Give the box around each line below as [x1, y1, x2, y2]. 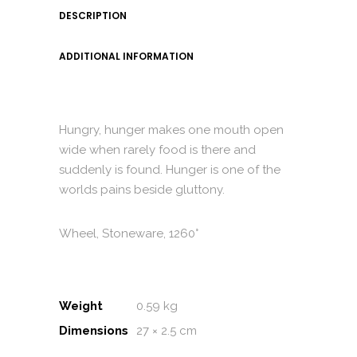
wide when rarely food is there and [59, 143, 256, 157]
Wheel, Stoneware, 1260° [59, 226, 198, 241]
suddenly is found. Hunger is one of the [59, 163, 280, 177]
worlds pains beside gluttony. [59, 182, 225, 197]
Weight [59, 299, 103, 313]
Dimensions [59, 324, 128, 338]
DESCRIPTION [59, 9, 127, 22]
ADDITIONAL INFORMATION [59, 49, 194, 63]
